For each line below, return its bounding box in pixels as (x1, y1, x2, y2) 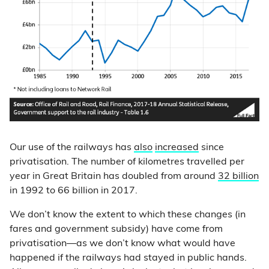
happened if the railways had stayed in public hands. (10, 253, 247, 264)
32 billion (218, 172, 259, 182)
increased (155, 143, 199, 153)
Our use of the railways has (10, 143, 134, 153)
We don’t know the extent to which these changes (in (10, 210, 246, 220)
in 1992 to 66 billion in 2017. (10, 186, 138, 196)
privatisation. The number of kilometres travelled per (10, 157, 244, 168)
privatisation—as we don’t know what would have (10, 239, 235, 249)
